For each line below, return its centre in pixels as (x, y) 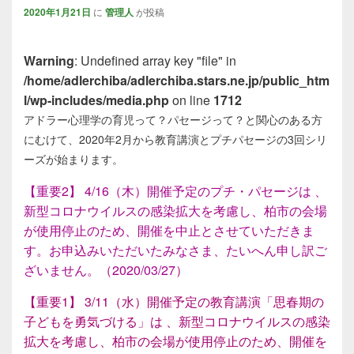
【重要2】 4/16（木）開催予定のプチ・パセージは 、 (175, 190)
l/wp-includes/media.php (96, 100)
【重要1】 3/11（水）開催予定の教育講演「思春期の (174, 301)
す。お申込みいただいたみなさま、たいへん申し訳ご (175, 250)
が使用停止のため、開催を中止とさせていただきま (169, 230)
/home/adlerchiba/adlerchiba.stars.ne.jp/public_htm (177, 80)
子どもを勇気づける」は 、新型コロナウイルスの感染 (177, 321)
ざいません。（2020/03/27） (106, 269)
